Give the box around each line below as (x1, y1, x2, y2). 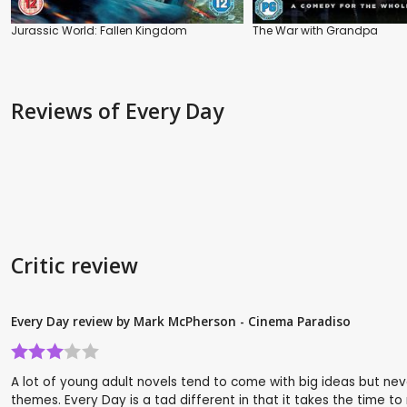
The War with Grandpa (253, 22, 378, 38)
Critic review (11, 250, 138, 280)
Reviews (11, 95, 98, 125)
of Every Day (98, 95, 223, 125)
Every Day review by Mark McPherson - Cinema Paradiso (11, 312, 351, 330)
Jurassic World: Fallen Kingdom (11, 22, 187, 38)
